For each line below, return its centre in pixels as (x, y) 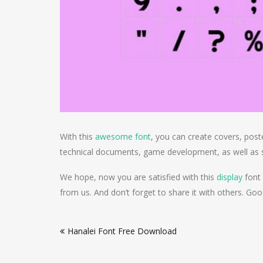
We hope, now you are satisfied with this (138, 177)
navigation (93, 239)
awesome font (123, 137)
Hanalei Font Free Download (122, 231)
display (230, 177)
